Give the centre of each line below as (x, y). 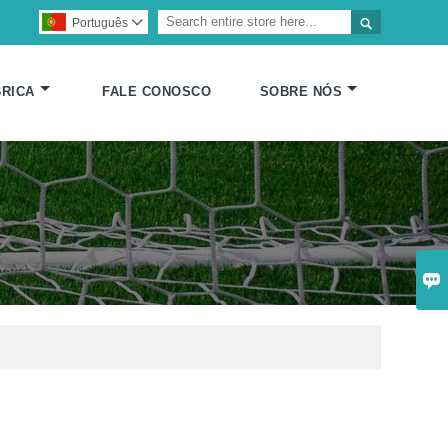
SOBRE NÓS (300, 92)
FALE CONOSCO (157, 92)
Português (99, 23)
